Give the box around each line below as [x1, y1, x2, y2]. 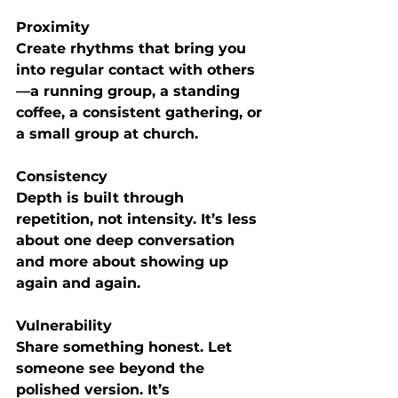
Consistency [16, 167, 107, 185]
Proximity [16, 18, 90, 36]
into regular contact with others [16, 60, 255, 78]
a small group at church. [16, 124, 198, 142]
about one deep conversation [16, 231, 239, 249]
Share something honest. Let [16, 338, 236, 355]
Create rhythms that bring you [16, 39, 251, 57]
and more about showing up [16, 252, 233, 270]
